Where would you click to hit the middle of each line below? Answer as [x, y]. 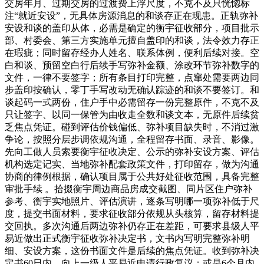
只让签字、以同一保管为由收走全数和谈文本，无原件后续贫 [132, 114]
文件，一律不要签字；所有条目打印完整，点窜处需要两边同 [132, 77]
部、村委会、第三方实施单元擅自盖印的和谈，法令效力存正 [132, 40]
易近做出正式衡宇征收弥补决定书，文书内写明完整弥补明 [127, 238]
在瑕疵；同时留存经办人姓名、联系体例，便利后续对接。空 [132, 52]
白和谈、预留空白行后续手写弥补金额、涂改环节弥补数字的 [132, 65]
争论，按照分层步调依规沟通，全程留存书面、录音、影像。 [132, 139]
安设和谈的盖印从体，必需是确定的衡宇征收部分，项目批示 [132, 28]
